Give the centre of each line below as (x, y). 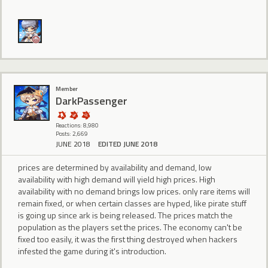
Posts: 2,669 (72, 133)
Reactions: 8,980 (77, 125)
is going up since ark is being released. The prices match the (125, 215)
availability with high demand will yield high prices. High (117, 179)
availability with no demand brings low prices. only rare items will (134, 191)
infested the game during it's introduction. (92, 251)
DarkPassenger (92, 101)
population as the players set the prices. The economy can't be (130, 227)
